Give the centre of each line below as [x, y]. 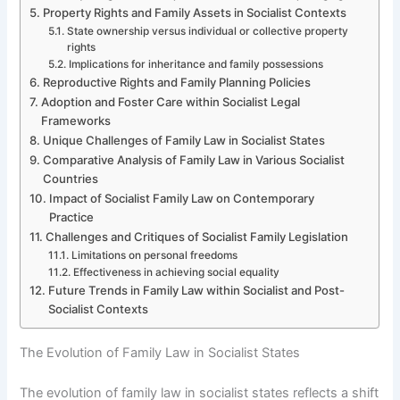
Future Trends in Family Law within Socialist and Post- [197, 290]
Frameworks [76, 120]
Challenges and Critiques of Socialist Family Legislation [197, 236]
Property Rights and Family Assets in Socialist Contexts [195, 12]
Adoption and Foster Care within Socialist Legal [171, 101]
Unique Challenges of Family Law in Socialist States [184, 140]
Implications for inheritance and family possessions [196, 64]
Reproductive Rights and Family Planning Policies [177, 82]
